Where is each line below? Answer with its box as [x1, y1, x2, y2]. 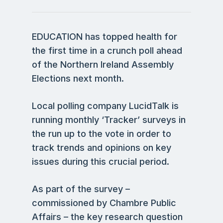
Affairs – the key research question [32, 212, 183, 222]
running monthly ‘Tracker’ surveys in [32, 114, 186, 125]
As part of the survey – [32, 184, 130, 194]
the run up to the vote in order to [32, 128, 174, 139]
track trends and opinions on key [32, 142, 171, 153]
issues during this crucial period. [32, 156, 169, 167]
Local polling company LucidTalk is [32, 101, 179, 111]
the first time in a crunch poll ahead [32, 45, 182, 56]
